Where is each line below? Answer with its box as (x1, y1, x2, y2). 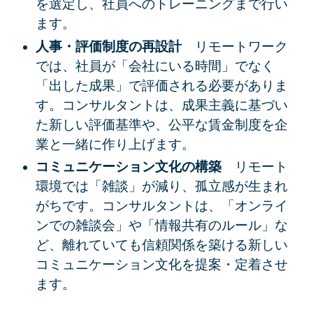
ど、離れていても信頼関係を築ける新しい (35, 238, 288, 253)
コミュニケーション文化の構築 (35, 159, 235, 175)
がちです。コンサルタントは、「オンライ (35, 198, 288, 214)
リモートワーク (194, 38, 288, 54)
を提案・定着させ (181, 257, 288, 272)
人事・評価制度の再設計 (35, 38, 195, 54)
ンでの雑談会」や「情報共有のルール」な (35, 218, 288, 233)
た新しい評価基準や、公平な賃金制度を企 (35, 117, 288, 132)
